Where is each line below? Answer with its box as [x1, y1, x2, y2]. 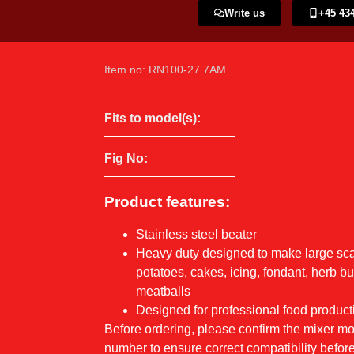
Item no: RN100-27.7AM [104, 62, 226, 76]
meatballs [136, 284, 190, 299]
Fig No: [104, 151, 148, 165]
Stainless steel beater [136, 228, 257, 242]
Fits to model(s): [104, 111, 201, 125]
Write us [224, 7, 265, 20]
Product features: [104, 194, 230, 211]
